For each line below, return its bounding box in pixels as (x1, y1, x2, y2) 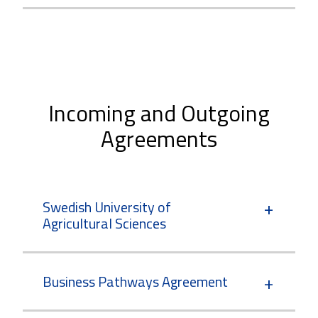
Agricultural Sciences (43, 212, 166, 235)
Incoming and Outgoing (48, 96, 270, 131)
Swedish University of (43, 196, 171, 219)
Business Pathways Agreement (43, 270, 228, 293)
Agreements (101, 121, 217, 156)
